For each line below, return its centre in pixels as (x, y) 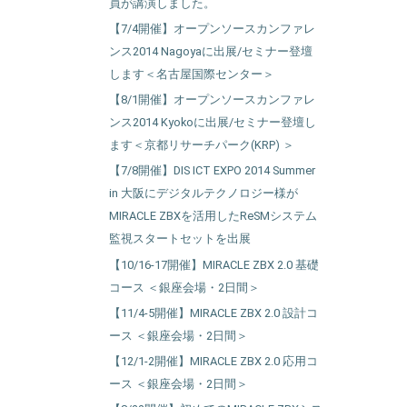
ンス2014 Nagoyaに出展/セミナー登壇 (210, 52)
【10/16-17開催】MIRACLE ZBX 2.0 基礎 (213, 264)
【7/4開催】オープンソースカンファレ (212, 29)
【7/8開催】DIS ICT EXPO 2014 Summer (212, 171)
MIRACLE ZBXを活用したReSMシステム (213, 216)
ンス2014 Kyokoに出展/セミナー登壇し (212, 123)
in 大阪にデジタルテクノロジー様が (203, 194)
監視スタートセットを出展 (179, 239)
